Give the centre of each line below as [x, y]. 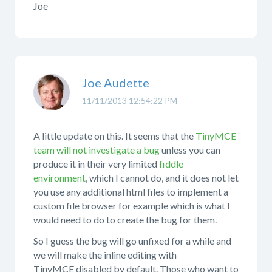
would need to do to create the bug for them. [126, 219]
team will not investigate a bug [97, 150]
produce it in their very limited [96, 164]
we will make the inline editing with [105, 254]
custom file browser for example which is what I [132, 206]
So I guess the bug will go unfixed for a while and [132, 240]
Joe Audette [116, 83]
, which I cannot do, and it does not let [162, 178]
